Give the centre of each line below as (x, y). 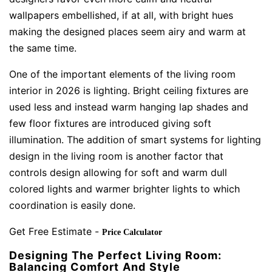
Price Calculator (132, 233)
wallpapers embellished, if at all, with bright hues (121, 15)
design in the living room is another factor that (116, 156)
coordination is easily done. (72, 206)
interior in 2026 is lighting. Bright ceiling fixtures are (129, 91)
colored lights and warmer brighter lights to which (124, 189)
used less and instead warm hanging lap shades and (129, 107)
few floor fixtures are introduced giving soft (110, 124)
